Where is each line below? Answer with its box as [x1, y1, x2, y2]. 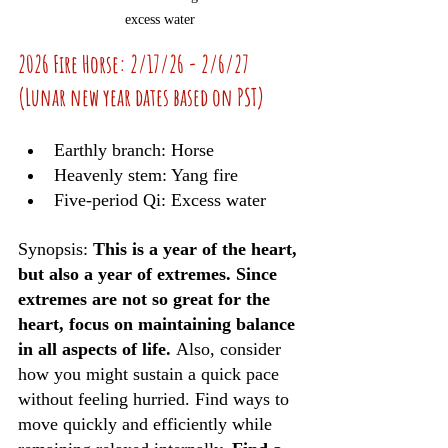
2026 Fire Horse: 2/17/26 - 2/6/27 [18, 49, 253, 79]
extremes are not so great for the [18, 289, 275, 309]
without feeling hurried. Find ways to [18, 389, 294, 409]
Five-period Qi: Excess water [54, 190, 266, 210]
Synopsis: [18, 239, 93, 259]
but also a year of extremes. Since [18, 264, 282, 284]
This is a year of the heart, [93, 239, 302, 259]
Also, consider [176, 339, 286, 359]
